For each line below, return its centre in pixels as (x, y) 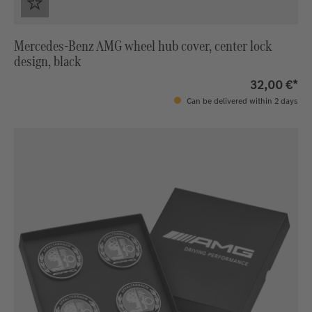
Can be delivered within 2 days (241, 101)
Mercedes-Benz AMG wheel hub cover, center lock (143, 45)
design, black (48, 61)
